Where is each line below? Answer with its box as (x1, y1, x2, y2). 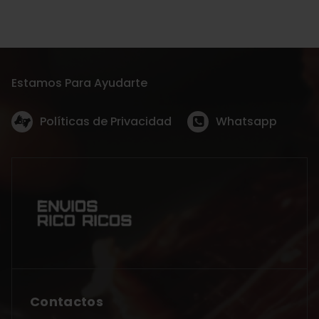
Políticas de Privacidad (40, 113, 172, 130)
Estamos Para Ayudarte (11, 74, 147, 91)
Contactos (30, 292, 104, 310)
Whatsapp (216, 113, 277, 130)
